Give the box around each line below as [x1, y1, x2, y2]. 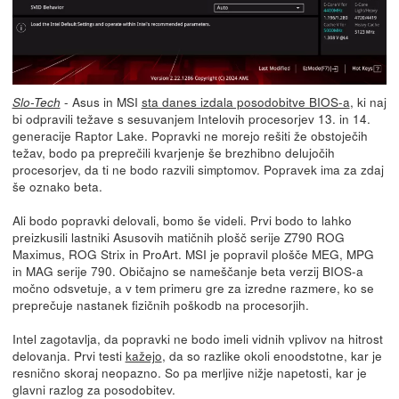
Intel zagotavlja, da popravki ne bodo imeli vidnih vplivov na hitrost [12, 330, 383, 348]
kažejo [125, 346, 162, 365]
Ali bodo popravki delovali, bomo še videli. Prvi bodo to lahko [12, 211, 352, 230]
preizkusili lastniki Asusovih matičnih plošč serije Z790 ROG [12, 228, 345, 247]
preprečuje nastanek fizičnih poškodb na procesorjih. [12, 296, 309, 314]
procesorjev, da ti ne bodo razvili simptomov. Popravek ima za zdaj [12, 160, 384, 179]
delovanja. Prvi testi [12, 346, 126, 365]
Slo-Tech [12, 94, 61, 111]
